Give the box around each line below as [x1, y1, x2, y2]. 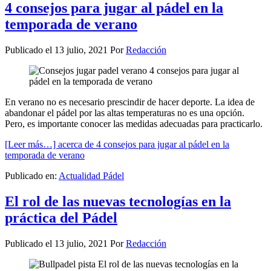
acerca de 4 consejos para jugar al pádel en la [58, 139, 229, 149]
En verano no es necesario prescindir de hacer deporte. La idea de [5, 96, 255, 107]
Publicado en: [5, 170, 59, 181]
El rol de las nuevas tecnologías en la [5, 193, 231, 209]
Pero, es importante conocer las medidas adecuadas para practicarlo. [5, 118, 263, 129]
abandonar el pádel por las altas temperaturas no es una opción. [5, 107, 244, 118]
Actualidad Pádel [59, 170, 124, 181]
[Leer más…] [5, 139, 58, 149]
